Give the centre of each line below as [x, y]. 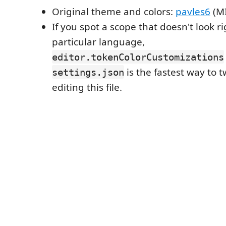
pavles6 [193, 11]
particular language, [98, 42]
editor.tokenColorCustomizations [138, 57]
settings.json [88, 72]
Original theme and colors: [114, 11]
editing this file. [87, 87]
